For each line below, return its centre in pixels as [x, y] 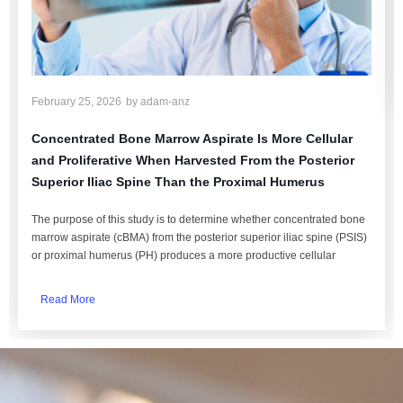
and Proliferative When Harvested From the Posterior [193, 160]
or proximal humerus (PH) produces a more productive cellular [184, 255]
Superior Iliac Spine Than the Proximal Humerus [178, 182]
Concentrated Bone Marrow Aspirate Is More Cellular [192, 139]
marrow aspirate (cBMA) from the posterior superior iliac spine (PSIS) [199, 237]
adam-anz [164, 102]
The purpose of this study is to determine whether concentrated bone [198, 219]
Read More [68, 300]
